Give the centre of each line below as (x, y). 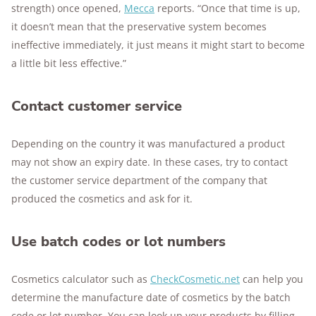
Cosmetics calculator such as (81, 279)
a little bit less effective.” (69, 63)
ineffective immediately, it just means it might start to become (158, 45)
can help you (272, 279)
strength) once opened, (68, 8)
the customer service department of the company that (139, 180)
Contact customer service (97, 106)
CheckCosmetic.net (195, 279)
